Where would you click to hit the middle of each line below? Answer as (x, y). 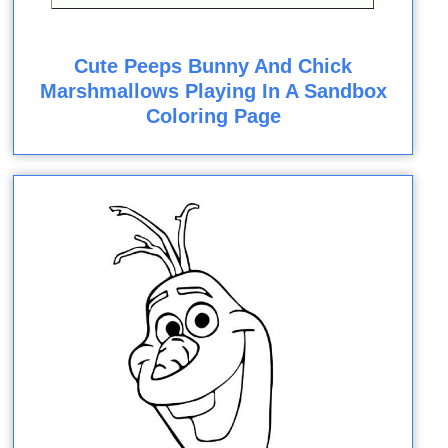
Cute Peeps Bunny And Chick (213, 65)
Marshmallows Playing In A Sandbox (213, 90)
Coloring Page (213, 115)
